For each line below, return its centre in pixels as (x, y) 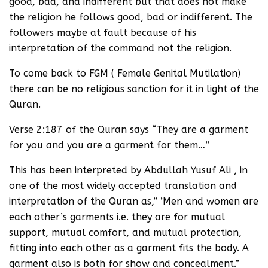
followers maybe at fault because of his (103, 33)
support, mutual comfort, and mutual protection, (125, 232)
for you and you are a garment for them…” (109, 145)
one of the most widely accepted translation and (123, 186)
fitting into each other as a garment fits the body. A (129, 248)
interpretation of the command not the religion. (120, 48)
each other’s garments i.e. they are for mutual (117, 217)
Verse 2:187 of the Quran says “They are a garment (129, 130)
